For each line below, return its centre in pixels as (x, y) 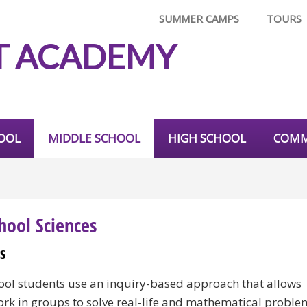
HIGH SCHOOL (207, 138)
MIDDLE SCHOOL (94, 138)
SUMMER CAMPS (199, 19)
